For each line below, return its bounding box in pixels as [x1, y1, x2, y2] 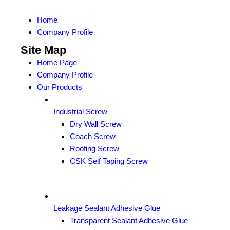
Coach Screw [70, 132, 116, 141]
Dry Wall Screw [70, 120, 122, 128]
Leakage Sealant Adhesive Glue [53, 204, 160, 213]
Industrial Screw [53, 107, 107, 116]
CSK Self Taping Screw [70, 157, 148, 165]
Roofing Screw [70, 144, 119, 153]
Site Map [21, 44, 66, 56]
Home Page [37, 58, 77, 67]
